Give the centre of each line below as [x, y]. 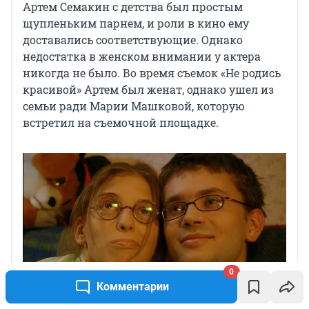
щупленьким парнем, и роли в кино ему [136, 23]
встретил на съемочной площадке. [121, 123]
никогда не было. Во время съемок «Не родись [152, 73]
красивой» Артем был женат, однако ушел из [148, 90]
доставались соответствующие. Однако [133, 40]
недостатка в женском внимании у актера [142, 57]
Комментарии [132, 287]
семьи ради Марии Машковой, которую [134, 106]
